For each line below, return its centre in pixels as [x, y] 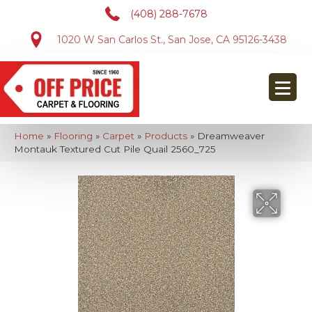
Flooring [73, 136]
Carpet [118, 136]
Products [166, 136]
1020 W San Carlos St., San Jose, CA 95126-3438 [172, 40]
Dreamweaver [231, 136]
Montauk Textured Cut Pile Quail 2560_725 [115, 149]
